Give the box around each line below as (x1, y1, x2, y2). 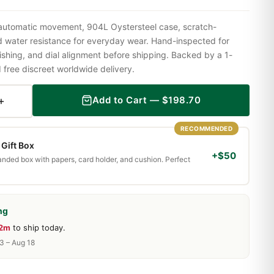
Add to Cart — (92, 94, 162, 106)
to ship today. (10, 222, 65, 232)
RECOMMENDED (180, 124, 232, 132)
